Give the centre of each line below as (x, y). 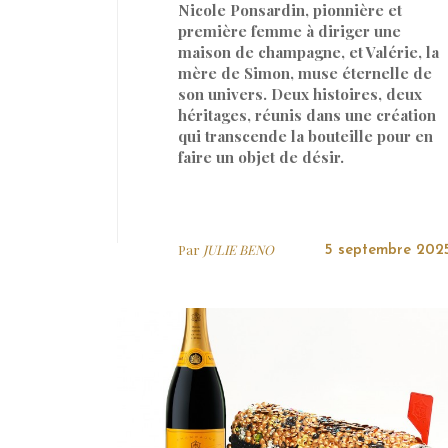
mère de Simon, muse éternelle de (305, 72)
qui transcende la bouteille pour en (305, 135)
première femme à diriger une (289, 30)
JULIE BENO (238, 249)
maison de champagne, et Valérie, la (308, 51)
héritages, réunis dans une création (307, 114)
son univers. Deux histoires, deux (300, 93)
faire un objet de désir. (261, 156)
